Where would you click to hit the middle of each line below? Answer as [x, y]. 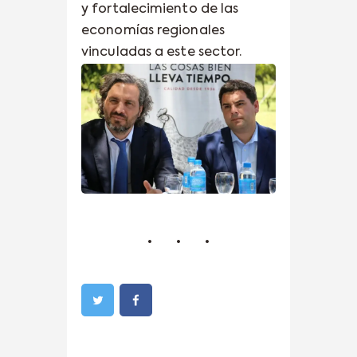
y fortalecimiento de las [160, 9]
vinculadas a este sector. [162, 52]
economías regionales [153, 31]
